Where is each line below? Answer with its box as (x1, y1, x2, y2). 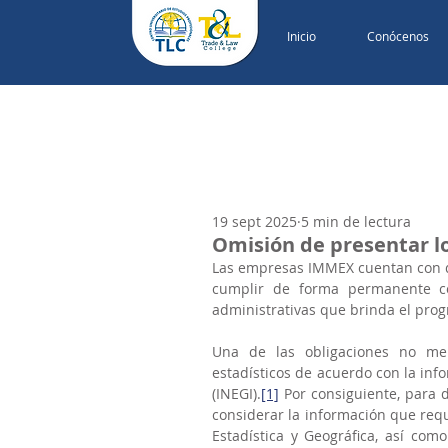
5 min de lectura (301, 212, 411, 231)
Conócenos (366, 28, 429, 44)
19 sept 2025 (212, 212, 297, 231)
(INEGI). (212, 384, 261, 403)
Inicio (287, 28, 316, 44)
